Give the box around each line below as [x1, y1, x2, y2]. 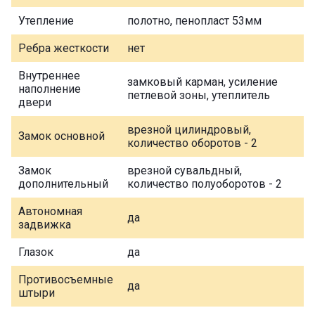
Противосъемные [18, 273, 113, 287]
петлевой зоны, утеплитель [127, 89, 270, 103]
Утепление [18, 14, 74, 28]
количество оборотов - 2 [127, 136, 257, 150]
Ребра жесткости [18, 41, 109, 56]
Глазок [18, 245, 53, 259]
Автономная [18, 205, 82, 219]
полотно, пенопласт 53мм [127, 14, 262, 28]
